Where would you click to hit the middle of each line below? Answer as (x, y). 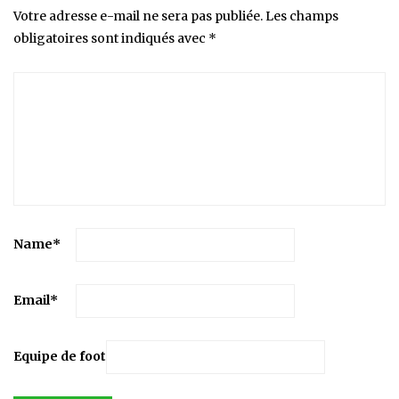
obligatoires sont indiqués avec (111, 39)
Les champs (302, 16)
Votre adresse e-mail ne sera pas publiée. (138, 16)
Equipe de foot (60, 357)
